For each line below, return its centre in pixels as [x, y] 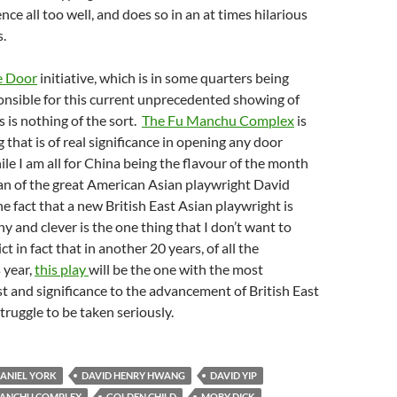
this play [62, 269]
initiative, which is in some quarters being [163, 78]
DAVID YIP [234, 375]
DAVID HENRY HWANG [133, 375]
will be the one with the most [176, 269]
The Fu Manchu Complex [218, 120]
